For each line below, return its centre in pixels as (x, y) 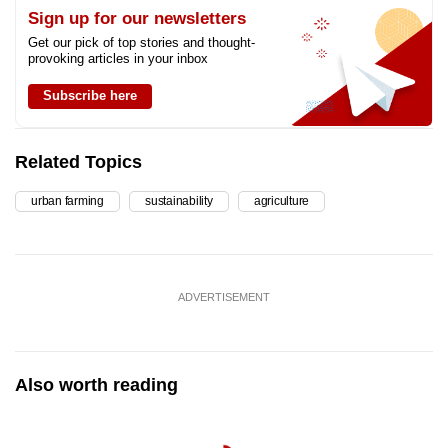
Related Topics (78, 161)
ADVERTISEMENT (224, 296)
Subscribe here (90, 95)
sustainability (179, 200)
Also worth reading (96, 384)
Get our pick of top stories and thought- (141, 42)
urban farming (68, 200)
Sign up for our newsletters (137, 18)
